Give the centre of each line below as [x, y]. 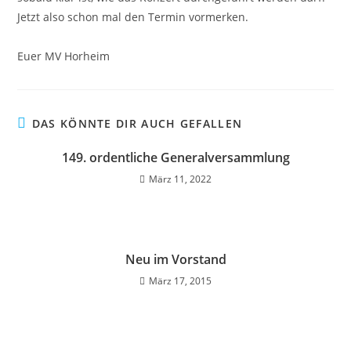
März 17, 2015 [180, 281]
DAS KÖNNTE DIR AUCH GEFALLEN [137, 123]
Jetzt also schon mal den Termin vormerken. [133, 17]
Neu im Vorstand [175, 259]
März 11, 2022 [180, 179]
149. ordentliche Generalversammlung [175, 157]
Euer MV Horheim [64, 56]
